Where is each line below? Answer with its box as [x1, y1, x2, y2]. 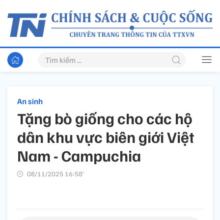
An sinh [17, 96, 43, 107]
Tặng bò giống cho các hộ [17, 108, 192, 128]
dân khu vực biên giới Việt [17, 127, 194, 147]
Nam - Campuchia [17, 145, 141, 165]
